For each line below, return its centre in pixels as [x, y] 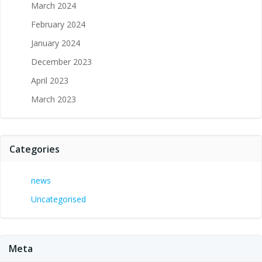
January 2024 [56, 43]
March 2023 [54, 99]
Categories [35, 149]
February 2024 [58, 24]
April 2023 [50, 80]
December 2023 [61, 61]
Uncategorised [58, 199]
